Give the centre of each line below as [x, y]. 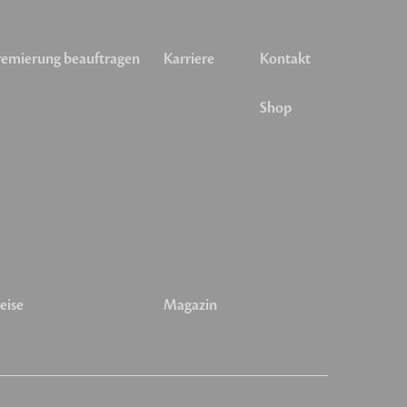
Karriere [189, 60]
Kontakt [285, 60]
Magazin [191, 306]
